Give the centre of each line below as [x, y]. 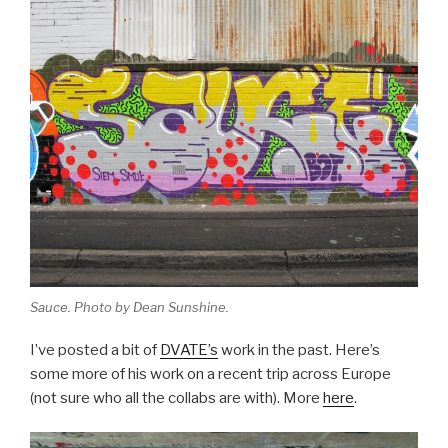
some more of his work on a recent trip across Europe [210, 373]
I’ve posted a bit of [95, 349]
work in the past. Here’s [299, 349]
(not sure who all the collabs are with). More [176, 397]
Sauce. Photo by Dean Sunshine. [129, 307]
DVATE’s [189, 349]
